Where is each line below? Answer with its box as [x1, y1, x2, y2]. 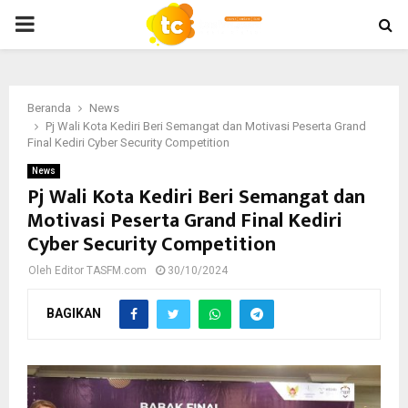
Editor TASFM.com [55, 264, 147, 277]
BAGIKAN [46, 305, 101, 321]
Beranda [27, 101, 71, 115]
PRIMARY [14, 11, 107, 36]
